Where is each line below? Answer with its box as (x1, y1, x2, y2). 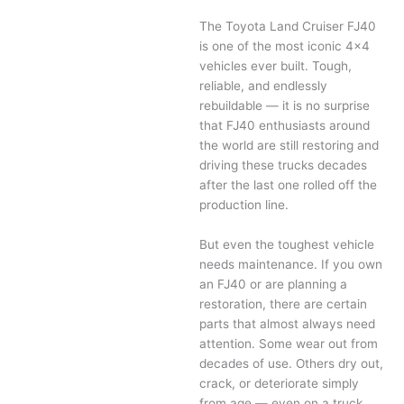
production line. (199, 197, 289, 213)
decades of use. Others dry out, (199, 355, 384, 371)
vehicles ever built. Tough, (199, 59, 353, 74)
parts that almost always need (199, 316, 376, 331)
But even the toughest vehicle (199, 236, 375, 252)
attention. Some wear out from (199, 335, 379, 351)
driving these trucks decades (199, 158, 368, 173)
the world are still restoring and (199, 138, 380, 153)
